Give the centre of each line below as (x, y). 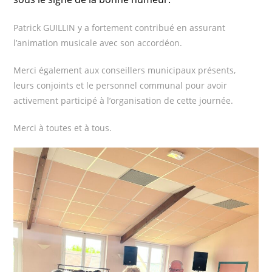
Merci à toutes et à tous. (63, 128)
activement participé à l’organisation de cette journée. (124, 101)
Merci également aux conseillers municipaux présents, (125, 70)
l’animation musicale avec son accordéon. (98, 43)
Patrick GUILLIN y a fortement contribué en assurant (120, 28)
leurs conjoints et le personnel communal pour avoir (121, 86)
